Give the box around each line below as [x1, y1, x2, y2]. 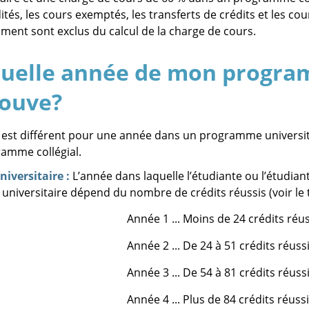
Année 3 [126, 265, 169, 280]
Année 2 [126, 238, 169, 253]
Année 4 [126, 292, 169, 307]
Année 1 [126, 211, 169, 226]
